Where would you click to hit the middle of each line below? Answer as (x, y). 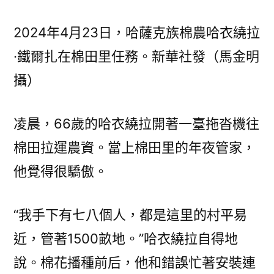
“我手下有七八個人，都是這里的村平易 (130, 215)
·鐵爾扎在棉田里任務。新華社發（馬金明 (136, 57)
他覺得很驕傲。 (61, 172)
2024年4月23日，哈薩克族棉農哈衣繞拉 (137, 33)
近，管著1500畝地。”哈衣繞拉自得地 (126, 239)
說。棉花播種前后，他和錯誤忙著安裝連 (135, 263)
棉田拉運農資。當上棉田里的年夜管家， (135, 148)
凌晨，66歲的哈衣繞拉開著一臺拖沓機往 (136, 124)
